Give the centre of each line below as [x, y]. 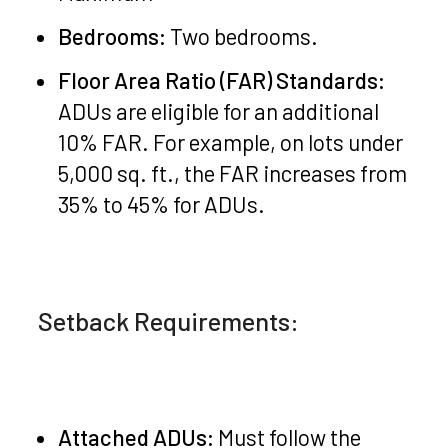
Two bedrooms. [242, 35]
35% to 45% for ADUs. [162, 203]
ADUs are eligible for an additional [219, 110]
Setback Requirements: [169, 321]
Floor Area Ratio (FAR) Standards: [222, 79]
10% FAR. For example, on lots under [231, 141]
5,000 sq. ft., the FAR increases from [233, 172]
